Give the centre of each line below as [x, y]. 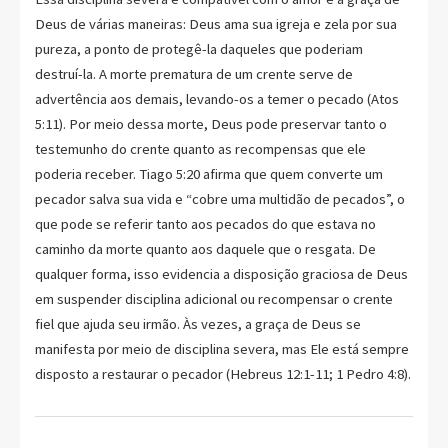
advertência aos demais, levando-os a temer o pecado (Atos [217, 98]
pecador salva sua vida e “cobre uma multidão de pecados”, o [220, 198]
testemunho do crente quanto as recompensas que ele [200, 148]
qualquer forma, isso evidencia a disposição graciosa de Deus [221, 273]
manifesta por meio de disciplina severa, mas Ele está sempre [222, 348]
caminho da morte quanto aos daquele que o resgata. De [205, 248]
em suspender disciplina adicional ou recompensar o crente [214, 298]
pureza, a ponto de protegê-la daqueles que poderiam [199, 48]
